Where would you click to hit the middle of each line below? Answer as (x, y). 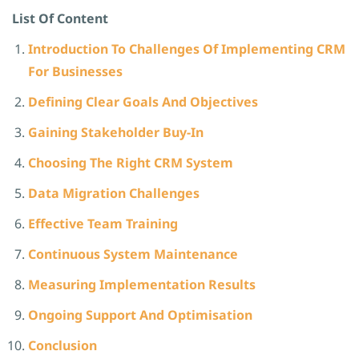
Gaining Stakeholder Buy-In (116, 132)
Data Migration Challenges (114, 193)
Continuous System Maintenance (133, 254)
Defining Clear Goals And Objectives (143, 102)
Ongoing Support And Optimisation (140, 315)
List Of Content (60, 18)
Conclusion (63, 345)
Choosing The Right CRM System (131, 163)
